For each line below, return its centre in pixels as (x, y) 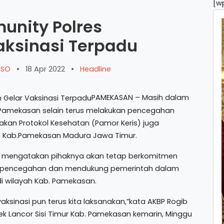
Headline (95, 69)
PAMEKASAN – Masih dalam (140, 97)
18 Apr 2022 (45, 69)
